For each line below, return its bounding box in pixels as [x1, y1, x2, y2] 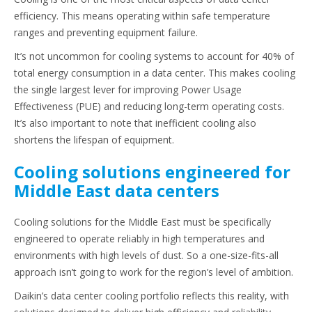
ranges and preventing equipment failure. [14, 26, 198, 40]
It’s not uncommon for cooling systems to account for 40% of [14, 49, 294, 63]
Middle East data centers [14, 179, 219, 203]
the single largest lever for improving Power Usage [14, 83, 242, 97]
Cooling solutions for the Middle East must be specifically [14, 215, 271, 229]
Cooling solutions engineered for [14, 160, 290, 184]
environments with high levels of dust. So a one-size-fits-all [14, 249, 279, 263]
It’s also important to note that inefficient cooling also [14, 116, 256, 130]
